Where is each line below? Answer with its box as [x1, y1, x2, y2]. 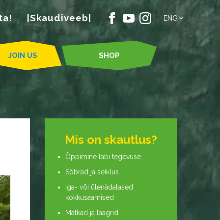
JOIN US [8, 51, 37, 60]
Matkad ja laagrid [65, 209, 118, 217]
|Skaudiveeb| [27, 12, 91, 23]
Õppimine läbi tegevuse [65, 153, 141, 161]
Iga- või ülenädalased [65, 183, 133, 191]
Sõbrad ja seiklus [65, 168, 119, 176]
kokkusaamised [65, 193, 114, 201]
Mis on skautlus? [65, 133, 157, 147]
